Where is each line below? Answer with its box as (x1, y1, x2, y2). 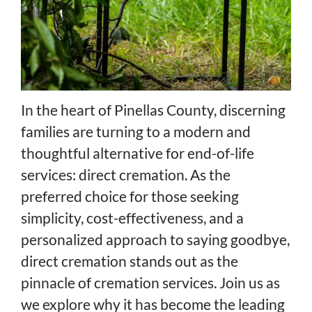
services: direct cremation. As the (21, 166, 231, 184)
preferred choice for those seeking (21, 187, 239, 205)
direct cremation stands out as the (21, 252, 238, 270)
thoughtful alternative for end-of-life (21, 144, 254, 162)
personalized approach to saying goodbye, (21, 231, 290, 249)
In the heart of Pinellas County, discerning (21, 101, 286, 119)
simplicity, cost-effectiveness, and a (21, 209, 244, 227)
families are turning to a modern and (21, 123, 251, 141)
